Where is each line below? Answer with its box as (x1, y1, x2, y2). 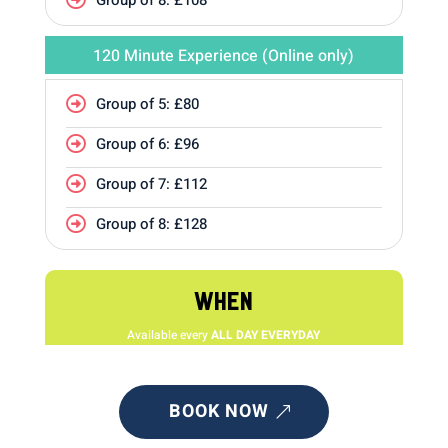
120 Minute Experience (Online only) (93, 43, 355, 68)
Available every (127, 325, 212, 344)
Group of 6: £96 (95, 132, 199, 155)
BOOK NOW (168, 397, 269, 425)
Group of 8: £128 (95, 212, 207, 235)
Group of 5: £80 (95, 92, 199, 115)
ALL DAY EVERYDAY (211, 325, 321, 344)
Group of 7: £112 (95, 172, 207, 195)
